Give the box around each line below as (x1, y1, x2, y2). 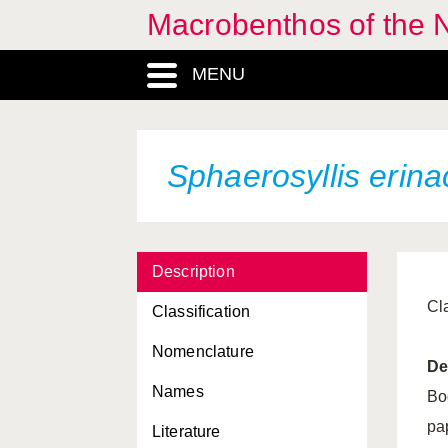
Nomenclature (152, 343, 254, 360)
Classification (152, 303, 251, 320)
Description (152, 263, 235, 280)
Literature (152, 423, 221, 440)
